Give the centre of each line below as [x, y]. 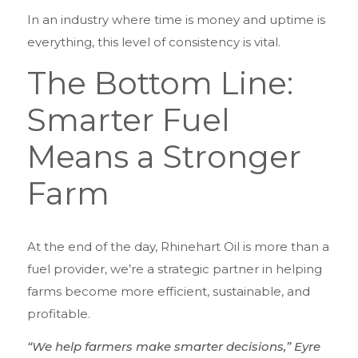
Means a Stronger [164, 156]
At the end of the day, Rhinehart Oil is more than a [178, 246]
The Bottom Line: [160, 83]
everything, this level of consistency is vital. [154, 42]
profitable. [59, 313]
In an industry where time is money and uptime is [176, 20]
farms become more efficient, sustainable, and [169, 291]
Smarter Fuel [129, 119]
